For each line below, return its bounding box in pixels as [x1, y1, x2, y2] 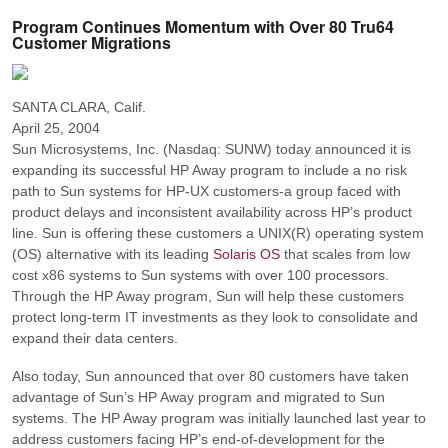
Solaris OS [213, 246, 280, 262]
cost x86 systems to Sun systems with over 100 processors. [12, 267, 389, 283]
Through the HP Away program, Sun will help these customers [12, 288, 404, 304]
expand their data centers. [12, 330, 178, 346]
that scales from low [280, 246, 410, 262]
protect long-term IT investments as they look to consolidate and [12, 309, 418, 325]
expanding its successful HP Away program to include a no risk [12, 162, 407, 178]
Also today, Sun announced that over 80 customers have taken [12, 367, 409, 384]
